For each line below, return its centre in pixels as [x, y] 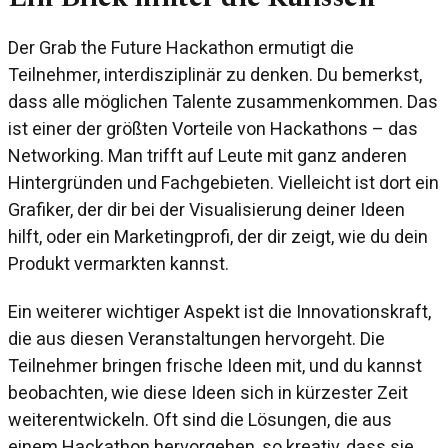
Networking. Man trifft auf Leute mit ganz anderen [207, 156]
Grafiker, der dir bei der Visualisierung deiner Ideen [206, 210]
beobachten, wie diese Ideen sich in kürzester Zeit [208, 393]
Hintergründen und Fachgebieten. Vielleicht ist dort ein [223, 183]
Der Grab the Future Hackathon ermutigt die [181, 48]
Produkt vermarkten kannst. [118, 264]
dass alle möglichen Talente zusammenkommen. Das [223, 102]
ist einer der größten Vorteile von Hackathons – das [213, 129]
